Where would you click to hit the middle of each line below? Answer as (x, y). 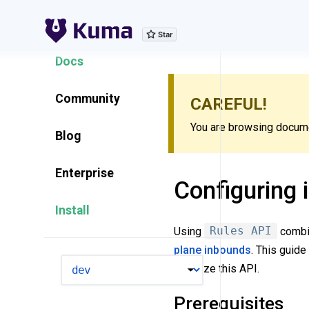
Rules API (241, 231)
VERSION (78, 262)
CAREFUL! (229, 104)
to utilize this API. (217, 268)
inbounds (228, 250)
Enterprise (84, 173)
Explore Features (103, 24)
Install (72, 210)
